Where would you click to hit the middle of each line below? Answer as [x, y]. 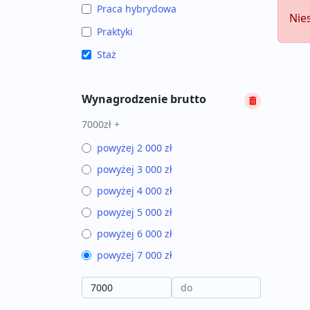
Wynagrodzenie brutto [144, 99]
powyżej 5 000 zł [135, 212]
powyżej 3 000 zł [135, 169]
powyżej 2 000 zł [135, 148]
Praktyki [115, 31]
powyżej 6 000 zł [135, 234]
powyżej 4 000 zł [135, 191]
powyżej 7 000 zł [135, 255]
